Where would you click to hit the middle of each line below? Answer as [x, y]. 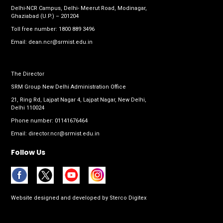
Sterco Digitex [127, 198]
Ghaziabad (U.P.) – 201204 [45, 16]
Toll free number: [35, 29]
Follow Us [28, 153]
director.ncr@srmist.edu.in [64, 134]
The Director [28, 74]
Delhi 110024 [28, 108]
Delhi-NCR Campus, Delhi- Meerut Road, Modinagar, [79, 8]
